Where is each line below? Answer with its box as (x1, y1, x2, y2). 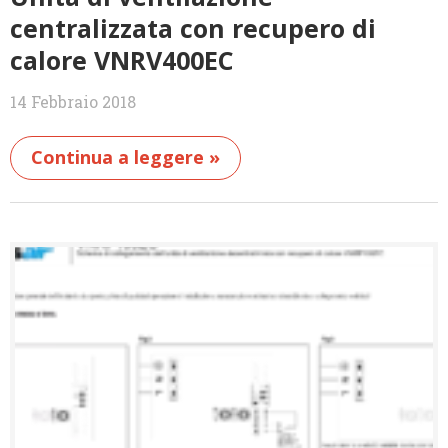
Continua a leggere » (31, 145, 220, 170)
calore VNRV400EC (10, 43, 234, 78)
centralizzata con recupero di (10, 11, 376, 46)
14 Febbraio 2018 (10, 91, 136, 113)
